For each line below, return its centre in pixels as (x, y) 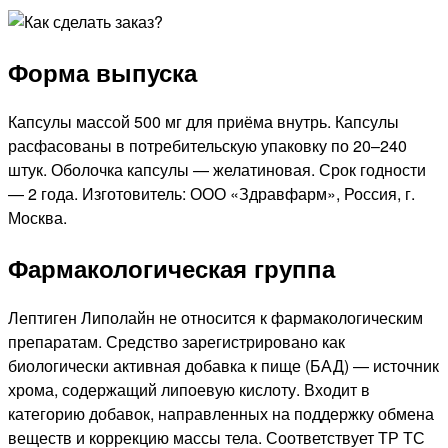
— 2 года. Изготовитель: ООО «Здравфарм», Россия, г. (211, 193)
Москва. (37, 217)
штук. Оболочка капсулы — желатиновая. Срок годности (217, 169)
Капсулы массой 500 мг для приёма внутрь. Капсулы (203, 121)
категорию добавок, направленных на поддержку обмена (221, 413)
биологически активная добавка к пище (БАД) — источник (223, 365)
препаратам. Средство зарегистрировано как (176, 341)
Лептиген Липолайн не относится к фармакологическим (215, 317)
